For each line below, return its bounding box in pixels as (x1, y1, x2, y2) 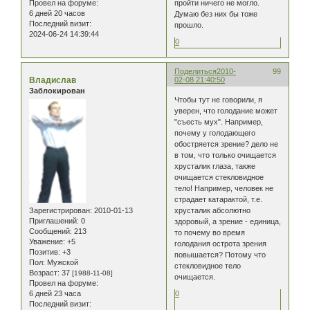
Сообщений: (29, 227, 72, 236)
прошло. (174, 21, 204, 30)
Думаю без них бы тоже (174, 10, 258, 19)
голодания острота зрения (174, 239, 267, 248)
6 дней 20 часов (29, 9, 85, 18)
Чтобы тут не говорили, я (174, 95, 263, 104)
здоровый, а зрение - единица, (174, 217, 282, 226)
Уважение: (29, 237, 65, 246)
